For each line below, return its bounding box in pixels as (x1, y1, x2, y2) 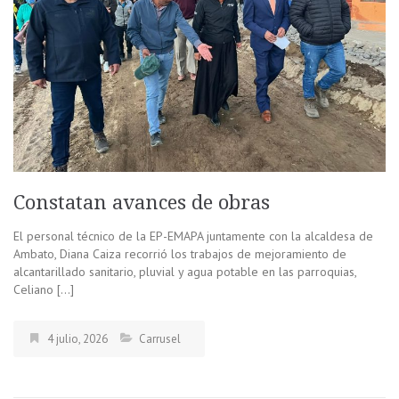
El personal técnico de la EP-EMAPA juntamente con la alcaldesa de (13, 228, 373, 244)
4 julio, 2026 (47, 331, 108, 346)
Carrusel (139, 331, 181, 346)
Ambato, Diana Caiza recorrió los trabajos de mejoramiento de (13, 246, 346, 262)
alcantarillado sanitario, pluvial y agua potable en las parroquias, (13, 264, 356, 280)
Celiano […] (13, 281, 74, 297)
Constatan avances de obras (13, 191, 275, 214)
